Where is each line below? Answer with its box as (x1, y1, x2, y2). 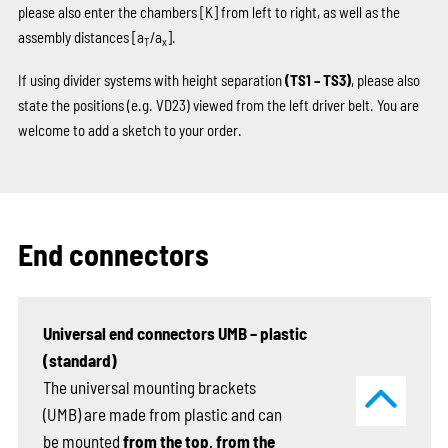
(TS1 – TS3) (284, 70, 351, 89)
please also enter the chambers (17, 2, 200, 21)
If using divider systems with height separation (17, 70, 285, 89)
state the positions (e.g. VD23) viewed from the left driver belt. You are (17, 95, 419, 114)
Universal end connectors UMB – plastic (42, 322, 307, 343)
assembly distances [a (17, 27, 144, 46)
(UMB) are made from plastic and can (42, 403, 282, 424)
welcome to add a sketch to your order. (17, 120, 242, 139)
